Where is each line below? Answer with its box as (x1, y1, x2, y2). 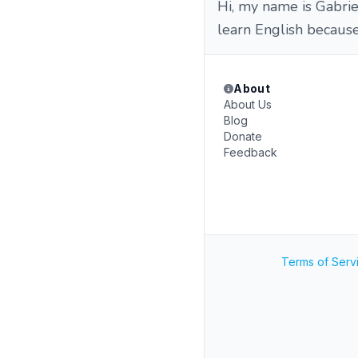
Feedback (224, 145, 277, 159)
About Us (224, 97, 272, 111)
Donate (224, 129, 262, 143)
